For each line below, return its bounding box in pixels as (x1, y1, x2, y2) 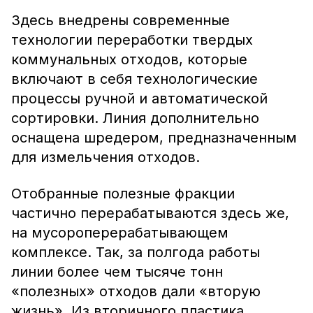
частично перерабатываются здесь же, (11, 205, 289, 221)
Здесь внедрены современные (11, 12, 230, 29)
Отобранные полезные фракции (11, 185, 235, 202)
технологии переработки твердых (11, 31, 253, 48)
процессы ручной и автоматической (11, 90, 268, 107)
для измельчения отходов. (11, 149, 200, 166)
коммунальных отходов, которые (11, 51, 247, 68)
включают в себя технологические (11, 71, 258, 87)
